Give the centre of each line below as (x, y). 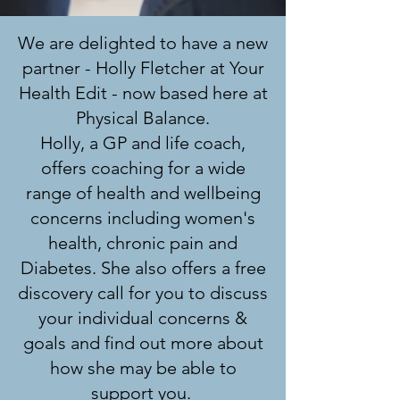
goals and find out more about (143, 343)
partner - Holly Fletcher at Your (143, 68)
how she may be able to (143, 368)
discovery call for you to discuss (143, 293)
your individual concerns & (143, 318)
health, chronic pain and (143, 243)
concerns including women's (143, 218)
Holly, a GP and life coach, (143, 143)
